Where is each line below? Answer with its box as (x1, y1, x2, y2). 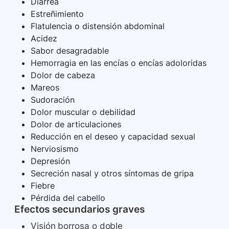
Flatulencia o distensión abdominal (31, 21, 165, 32)
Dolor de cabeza (31, 70, 95, 81)
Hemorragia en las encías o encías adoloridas (31, 58, 207, 68)
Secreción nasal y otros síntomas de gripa (31, 168, 194, 179)
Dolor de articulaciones (31, 119, 121, 130)
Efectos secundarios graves (14, 203, 145, 216)
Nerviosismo (31, 144, 79, 154)
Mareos (31, 82, 59, 93)
